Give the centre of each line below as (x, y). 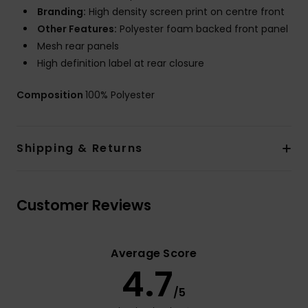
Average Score (154, 253)
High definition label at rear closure (121, 63)
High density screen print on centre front (185, 11)
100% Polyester (120, 95)
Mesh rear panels (78, 46)
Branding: (62, 11)
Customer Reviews (84, 205)
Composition (51, 95)
